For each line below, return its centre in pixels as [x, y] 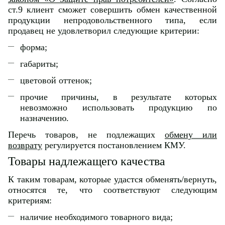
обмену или [191, 134]
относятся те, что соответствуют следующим [113, 190]
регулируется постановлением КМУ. [114, 145]
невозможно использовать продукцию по [119, 107]
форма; [34, 47]
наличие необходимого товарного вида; [96, 217]
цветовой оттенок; [56, 80]
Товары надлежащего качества [87, 161]
